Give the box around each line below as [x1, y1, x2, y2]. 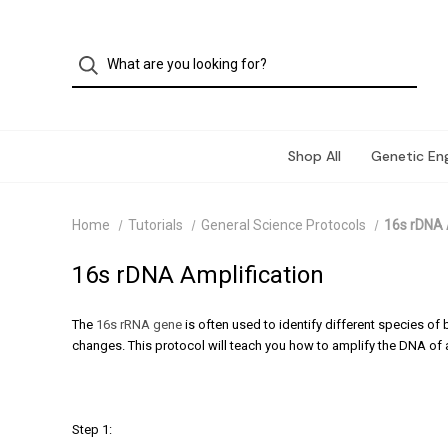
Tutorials [127, 217, 183, 233]
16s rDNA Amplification [72, 261, 324, 289]
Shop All [288, 147, 341, 165]
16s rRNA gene [96, 317, 182, 332]
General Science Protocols [200, 217, 366, 233]
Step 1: [72, 422, 112, 437]
